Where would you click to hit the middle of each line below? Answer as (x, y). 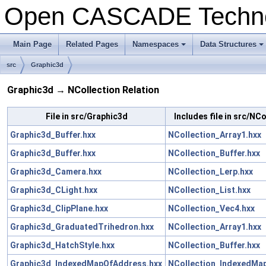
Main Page (32, 44)
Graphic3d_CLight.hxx (54, 190)
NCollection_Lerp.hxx (210, 171)
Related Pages (92, 44)
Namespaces (156, 44)
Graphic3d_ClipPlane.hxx (59, 208)
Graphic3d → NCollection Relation (83, 90)
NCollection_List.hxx (209, 190)
